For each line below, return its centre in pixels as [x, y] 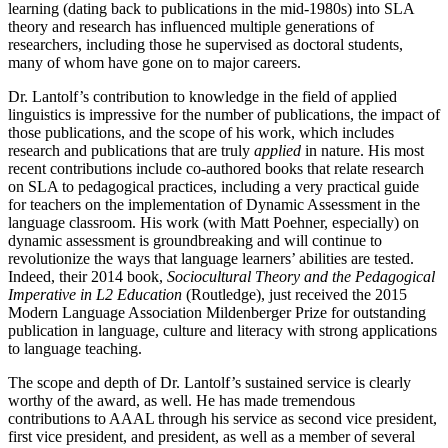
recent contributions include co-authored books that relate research [216, 169]
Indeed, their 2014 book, [87, 277]
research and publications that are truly [131, 151]
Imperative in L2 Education [95, 295]
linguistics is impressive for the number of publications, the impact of [224, 115]
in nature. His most [362, 151]
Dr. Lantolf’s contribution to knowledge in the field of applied [202, 97]
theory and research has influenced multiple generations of [191, 27]
